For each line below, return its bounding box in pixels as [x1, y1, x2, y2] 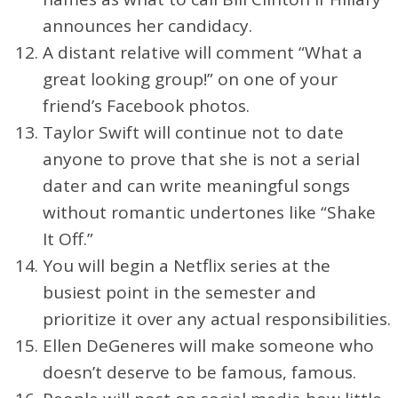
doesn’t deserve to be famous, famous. [43, 360, 356, 384]
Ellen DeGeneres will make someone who [43, 333, 374, 357]
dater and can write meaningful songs [43, 173, 350, 197]
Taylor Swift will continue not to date [43, 120, 344, 144]
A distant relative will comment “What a [43, 40, 362, 64]
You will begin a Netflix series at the [43, 253, 330, 277]
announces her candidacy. [43, 13, 252, 37]
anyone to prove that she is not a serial [43, 147, 360, 171]
